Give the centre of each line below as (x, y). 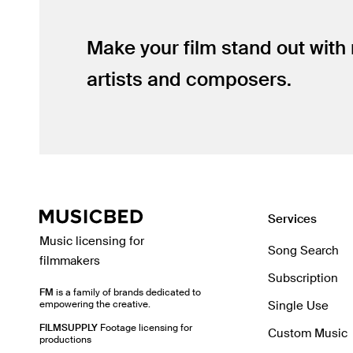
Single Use (298, 306)
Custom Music (308, 334)
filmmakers (70, 261)
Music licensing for (92, 242)
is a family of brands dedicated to (128, 293)
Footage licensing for (147, 328)
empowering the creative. (95, 305)
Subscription (303, 279)
